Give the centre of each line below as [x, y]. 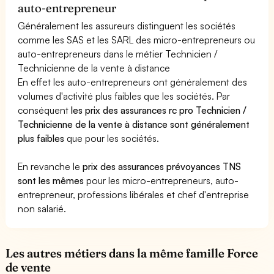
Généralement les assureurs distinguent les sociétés [127, 25]
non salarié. [42, 208]
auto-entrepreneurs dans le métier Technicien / [118, 54]
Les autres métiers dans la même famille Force [132, 253]
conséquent [45, 110]
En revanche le [50, 166]
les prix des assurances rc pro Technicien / [159, 110]
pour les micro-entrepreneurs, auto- [161, 180]
